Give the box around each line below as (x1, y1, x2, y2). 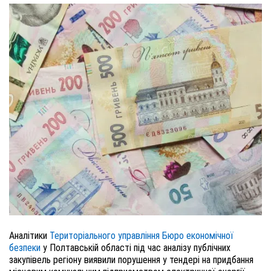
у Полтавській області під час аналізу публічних (41, 242, 230, 253)
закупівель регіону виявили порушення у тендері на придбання (9, 254, 253, 266)
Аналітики (9, 230, 50, 241)
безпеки (9, 242, 41, 253)
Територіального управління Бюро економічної (50, 230, 233, 241)
